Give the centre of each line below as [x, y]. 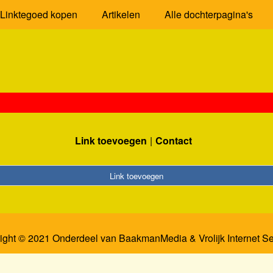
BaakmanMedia [153, 238]
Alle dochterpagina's [208, 14]
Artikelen [121, 14]
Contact [174, 140]
